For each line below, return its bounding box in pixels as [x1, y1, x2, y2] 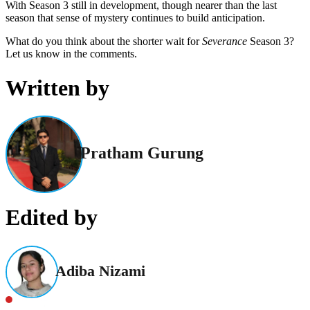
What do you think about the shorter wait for [6, 35, 202, 48]
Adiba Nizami [55, 262, 145, 280]
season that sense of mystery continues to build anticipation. [6, 12, 265, 24]
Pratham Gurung [80, 143, 203, 162]
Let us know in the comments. [6, 48, 137, 60]
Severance [202, 35, 250, 48]
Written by [6, 75, 109, 100]
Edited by [6, 205, 98, 230]
